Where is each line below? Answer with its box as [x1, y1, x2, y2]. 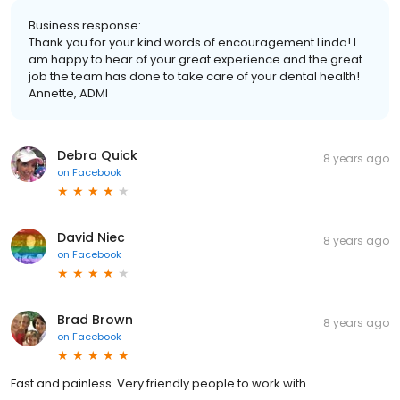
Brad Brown [57, 310, 133, 329]
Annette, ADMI [29, 84, 108, 102]
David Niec [57, 228, 125, 246]
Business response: [29, 16, 141, 34]
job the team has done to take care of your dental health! [29, 67, 360, 85]
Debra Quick [57, 146, 137, 164]
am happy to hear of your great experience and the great [29, 50, 362, 68]
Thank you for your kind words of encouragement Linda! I [29, 33, 356, 51]
